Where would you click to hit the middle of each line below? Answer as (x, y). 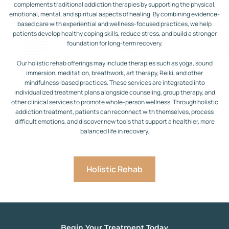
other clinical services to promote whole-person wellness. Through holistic (114, 102)
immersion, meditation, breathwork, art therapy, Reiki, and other (114, 73)
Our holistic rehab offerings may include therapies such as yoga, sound (114, 63)
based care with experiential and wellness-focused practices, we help (114, 24)
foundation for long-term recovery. (114, 43)
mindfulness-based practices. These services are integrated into (114, 82)
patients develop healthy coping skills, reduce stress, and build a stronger (114, 33)
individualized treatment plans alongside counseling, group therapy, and (114, 92)
